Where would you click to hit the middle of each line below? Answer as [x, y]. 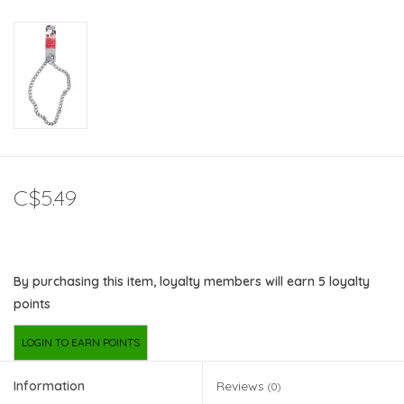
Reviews [242, 386]
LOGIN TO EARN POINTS [81, 343]
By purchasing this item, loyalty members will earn [166, 282]
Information [49, 386]
